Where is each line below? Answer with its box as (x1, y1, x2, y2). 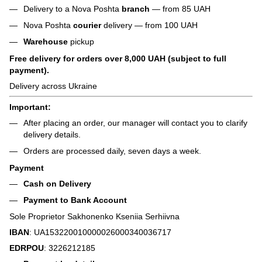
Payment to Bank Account (23, 195, 127, 205)
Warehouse (23, 37, 70, 47)
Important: (9, 102, 51, 112)
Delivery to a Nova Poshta (23, 4, 122, 13)
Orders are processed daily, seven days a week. (23, 146, 201, 156)
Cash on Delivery (23, 178, 91, 188)
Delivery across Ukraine (9, 81, 97, 91)
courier (73, 20, 101, 30)
